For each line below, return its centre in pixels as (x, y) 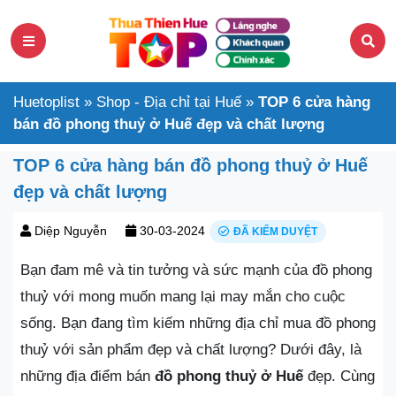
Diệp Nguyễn (71, 230)
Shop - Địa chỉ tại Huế (169, 102)
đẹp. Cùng (339, 376)
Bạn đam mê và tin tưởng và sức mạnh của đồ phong (196, 270)
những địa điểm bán (88, 376)
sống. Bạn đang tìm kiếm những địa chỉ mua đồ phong (198, 323)
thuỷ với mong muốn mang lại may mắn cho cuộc (183, 296)
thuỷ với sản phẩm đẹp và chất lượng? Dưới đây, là (191, 349)
